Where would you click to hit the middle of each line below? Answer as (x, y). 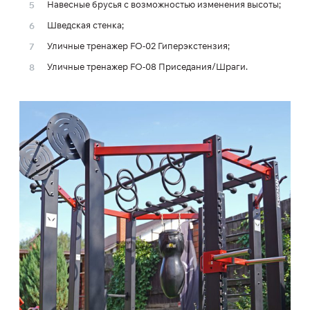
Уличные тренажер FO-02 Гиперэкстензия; (138, 46)
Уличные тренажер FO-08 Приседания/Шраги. (147, 66)
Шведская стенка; (85, 25)
